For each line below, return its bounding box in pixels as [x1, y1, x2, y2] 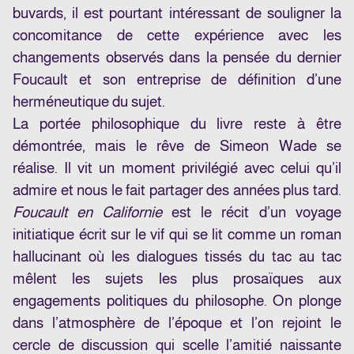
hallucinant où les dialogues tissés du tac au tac [13, 248, 341, 265]
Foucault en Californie [13, 204, 162, 221]
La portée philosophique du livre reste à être [13, 115, 341, 133]
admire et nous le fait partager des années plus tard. [13, 182, 341, 199]
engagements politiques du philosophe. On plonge [13, 292, 341, 310]
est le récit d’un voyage [161, 204, 342, 221]
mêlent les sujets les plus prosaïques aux [13, 270, 341, 288]
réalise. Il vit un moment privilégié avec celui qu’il [13, 160, 341, 177]
